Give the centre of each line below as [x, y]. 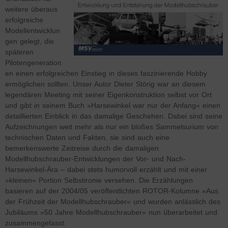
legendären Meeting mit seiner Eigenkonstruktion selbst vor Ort [108, 95]
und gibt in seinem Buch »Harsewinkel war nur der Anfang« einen [113, 105]
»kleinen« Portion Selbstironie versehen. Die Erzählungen [99, 180]
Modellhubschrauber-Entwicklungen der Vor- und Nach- [95, 159]
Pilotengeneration [33, 63]
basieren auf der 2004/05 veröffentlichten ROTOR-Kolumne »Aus [112, 191]
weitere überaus [31, 9]
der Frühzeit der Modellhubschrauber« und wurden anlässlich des [113, 202]
